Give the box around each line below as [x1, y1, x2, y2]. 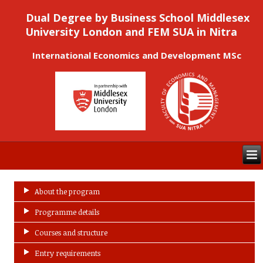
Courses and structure [35, 227, 108, 238]
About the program [35, 186, 100, 197]
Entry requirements [35, 247, 101, 258]
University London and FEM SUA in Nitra [25, 25, 237, 39]
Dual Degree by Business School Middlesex [25, 11, 249, 25]
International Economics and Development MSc [32, 49, 241, 61]
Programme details [35, 206, 100, 217]
